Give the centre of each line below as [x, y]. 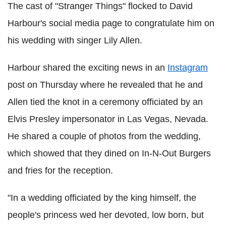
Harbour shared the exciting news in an [88, 68]
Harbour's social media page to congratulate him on [111, 23]
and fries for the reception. [60, 171]
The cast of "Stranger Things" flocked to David [100, 6]
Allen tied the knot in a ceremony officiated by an [105, 102]
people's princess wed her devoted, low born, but [106, 215]
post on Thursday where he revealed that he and [105, 85]
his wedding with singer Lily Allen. [75, 40]
